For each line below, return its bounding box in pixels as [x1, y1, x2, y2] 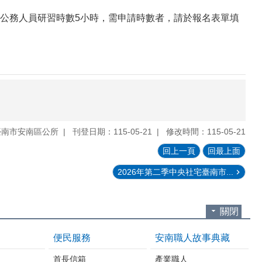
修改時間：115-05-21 [166, 126, 246, 136]
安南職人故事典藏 [155, 232, 230, 243]
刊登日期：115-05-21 [73, 126, 152, 136]
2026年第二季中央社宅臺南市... [118, 167, 233, 177]
